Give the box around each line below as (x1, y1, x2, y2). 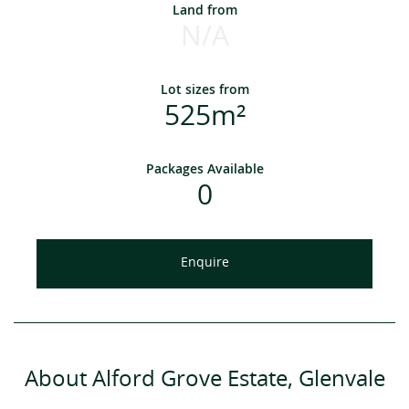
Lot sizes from (160, 80, 249, 99)
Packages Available (145, 160, 264, 178)
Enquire (180, 255, 229, 271)
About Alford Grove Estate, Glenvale (24, 366, 385, 393)
